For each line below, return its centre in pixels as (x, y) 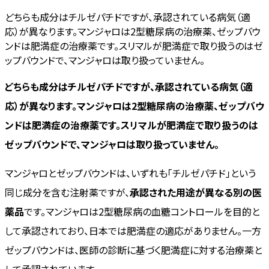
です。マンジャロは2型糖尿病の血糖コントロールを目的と (142, 211)
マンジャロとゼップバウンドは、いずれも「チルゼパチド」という (130, 173)
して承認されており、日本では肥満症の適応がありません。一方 (133, 230)
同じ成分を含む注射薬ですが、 (67, 192)
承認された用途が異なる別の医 (196, 192)
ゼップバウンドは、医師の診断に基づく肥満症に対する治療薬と (134, 249)
